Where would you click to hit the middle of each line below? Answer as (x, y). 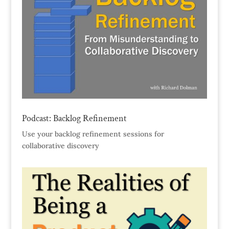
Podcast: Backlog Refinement (74, 119)
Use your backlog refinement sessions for (93, 134)
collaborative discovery (60, 146)
